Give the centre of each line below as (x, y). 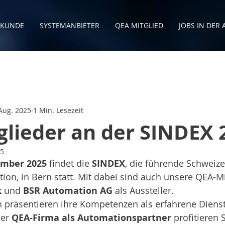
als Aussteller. (143, 190)
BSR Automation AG (68, 191)
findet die (69, 163)
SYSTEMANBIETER (70, 25)
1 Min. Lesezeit (58, 110)
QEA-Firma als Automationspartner (91, 218)
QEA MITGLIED (139, 25)
